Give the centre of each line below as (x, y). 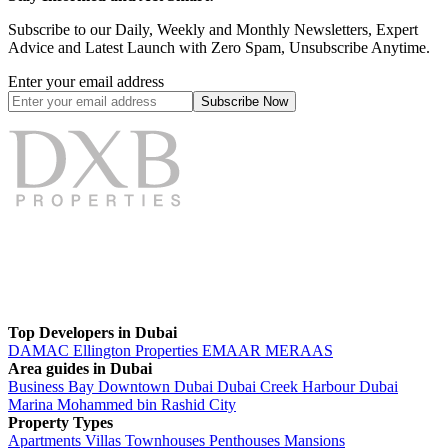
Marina (32, 405)
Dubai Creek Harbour (288, 387)
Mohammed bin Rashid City (146, 405)
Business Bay (53, 387)
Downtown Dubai (157, 387)
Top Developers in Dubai (92, 333)
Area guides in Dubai (80, 369)
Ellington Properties (137, 351)
